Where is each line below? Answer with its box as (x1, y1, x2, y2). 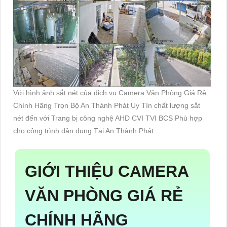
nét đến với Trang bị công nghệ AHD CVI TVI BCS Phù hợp (13, 113, 202, 122)
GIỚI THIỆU (25, 162, 118, 180)
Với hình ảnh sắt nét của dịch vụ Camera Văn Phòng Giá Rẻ (13, 88, 206, 97)
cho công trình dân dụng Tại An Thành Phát (13, 126, 154, 135)
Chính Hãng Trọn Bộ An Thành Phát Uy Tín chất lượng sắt (13, 101, 200, 109)
